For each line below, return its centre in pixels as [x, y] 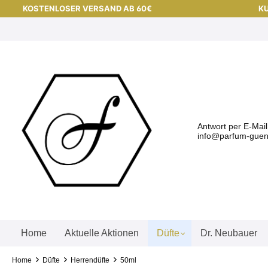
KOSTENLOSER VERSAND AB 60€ [87, 8]
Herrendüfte [90, 260]
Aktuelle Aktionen [102, 233]
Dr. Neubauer [229, 233]
